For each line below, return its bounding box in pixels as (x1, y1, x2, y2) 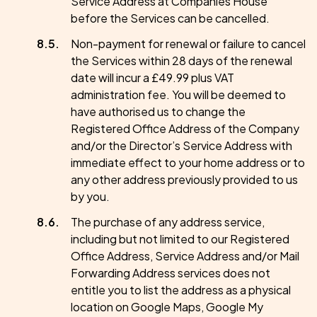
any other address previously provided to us (71, 172, 298, 187)
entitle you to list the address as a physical (71, 282, 291, 297)
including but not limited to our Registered (71, 231, 289, 246)
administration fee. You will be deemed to (71, 87, 286, 102)
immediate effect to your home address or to (71, 155, 305, 170)
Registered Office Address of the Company (71, 121, 299, 136)
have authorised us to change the (71, 104, 246, 119)
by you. (71, 189, 110, 204)
